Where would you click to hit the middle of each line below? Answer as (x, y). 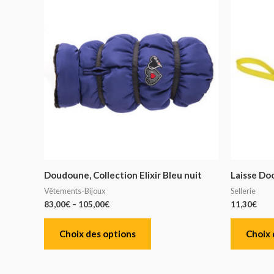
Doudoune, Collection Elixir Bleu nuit (123, 175)
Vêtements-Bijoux (75, 191)
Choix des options (98, 234)
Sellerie (243, 191)
